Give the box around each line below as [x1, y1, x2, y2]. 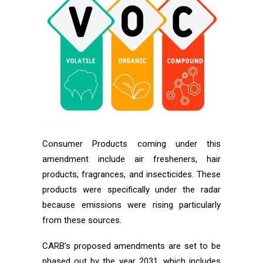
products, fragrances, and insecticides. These [42, 169, 221, 180]
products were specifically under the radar [42, 184, 221, 195]
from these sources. [42, 215, 122, 225]
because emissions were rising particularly [42, 200, 221, 210]
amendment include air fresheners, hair [42, 154, 221, 164]
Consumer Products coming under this [42, 139, 221, 149]
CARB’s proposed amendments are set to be [42, 241, 221, 251]
